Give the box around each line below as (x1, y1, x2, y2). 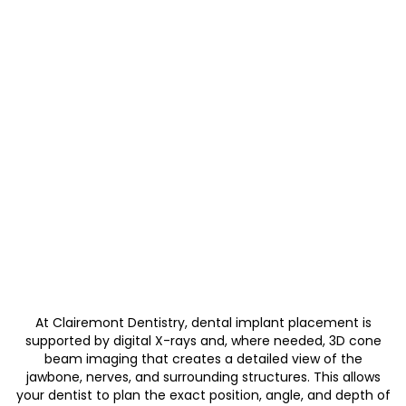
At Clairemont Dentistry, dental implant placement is (34, 314, 372, 333)
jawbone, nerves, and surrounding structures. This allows (25, 368, 381, 387)
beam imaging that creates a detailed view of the (43, 350, 362, 369)
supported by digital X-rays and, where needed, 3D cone (24, 332, 382, 351)
